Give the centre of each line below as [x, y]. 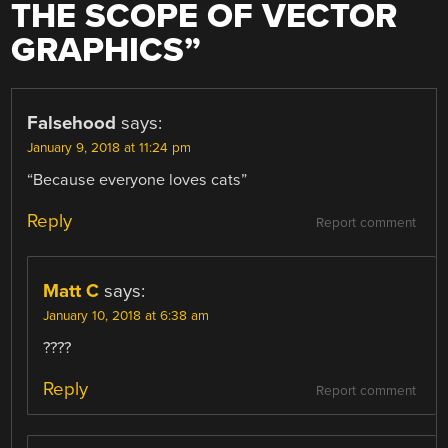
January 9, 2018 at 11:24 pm [109, 148]
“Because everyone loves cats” [137, 180]
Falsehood [72, 123]
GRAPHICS [98, 51]
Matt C [71, 291]
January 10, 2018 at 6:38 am [126, 316]
